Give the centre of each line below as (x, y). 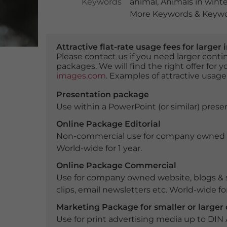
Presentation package (102, 94)
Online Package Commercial (116, 165)
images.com (81, 76)
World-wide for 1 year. (99, 148)
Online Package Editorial (108, 124)
